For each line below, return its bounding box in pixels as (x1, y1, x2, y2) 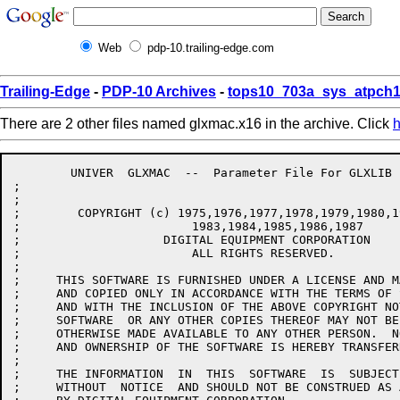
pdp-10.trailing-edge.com (147, 41, 274, 54)
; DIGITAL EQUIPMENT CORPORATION (13, 233, 371, 246)
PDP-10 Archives (102, 84, 216, 99)
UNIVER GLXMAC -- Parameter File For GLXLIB (13, 166, 71, 179)
